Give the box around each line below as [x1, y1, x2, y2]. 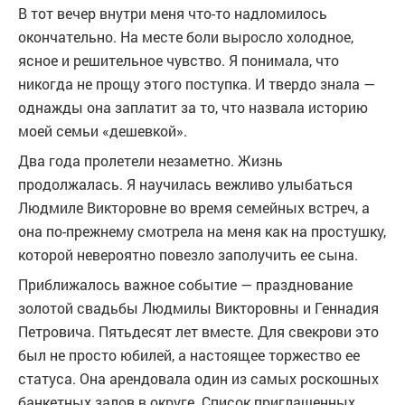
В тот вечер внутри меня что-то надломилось [18, 4, 327, 23]
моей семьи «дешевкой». [18, 121, 187, 140]
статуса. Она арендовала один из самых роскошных [18, 369, 379, 388]
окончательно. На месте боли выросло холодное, [18, 27, 353, 46]
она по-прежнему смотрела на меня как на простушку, [18, 221, 386, 240]
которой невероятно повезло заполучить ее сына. [18, 245, 358, 264]
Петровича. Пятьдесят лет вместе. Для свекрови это [18, 322, 379, 341]
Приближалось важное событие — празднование [18, 275, 353, 294]
